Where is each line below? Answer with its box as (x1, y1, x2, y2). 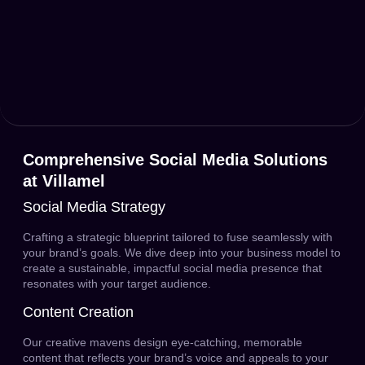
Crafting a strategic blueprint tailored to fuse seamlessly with (23, 231, 332, 244)
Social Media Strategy (23, 199, 165, 215)
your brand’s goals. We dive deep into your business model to (23, 246, 341, 259)
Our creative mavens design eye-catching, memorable (23, 336, 302, 350)
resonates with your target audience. (23, 277, 211, 290)
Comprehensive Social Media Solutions (23, 151, 328, 169)
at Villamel (23, 172, 105, 190)
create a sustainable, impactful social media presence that (23, 262, 322, 275)
